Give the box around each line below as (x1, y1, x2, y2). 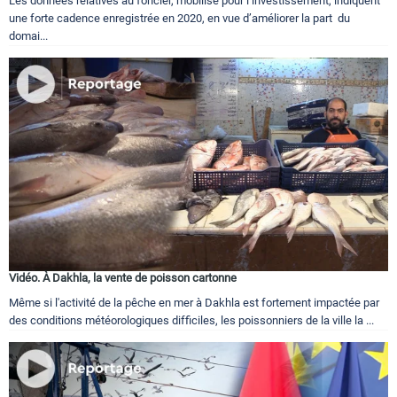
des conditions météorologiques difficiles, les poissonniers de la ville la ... (9, 313, 374, 327)
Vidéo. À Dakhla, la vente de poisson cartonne (9, 270, 237, 284)
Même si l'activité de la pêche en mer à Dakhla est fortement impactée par (9, 295, 379, 309)
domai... (9, 28, 48, 43)
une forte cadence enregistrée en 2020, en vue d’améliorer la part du (9, 11, 350, 25)
